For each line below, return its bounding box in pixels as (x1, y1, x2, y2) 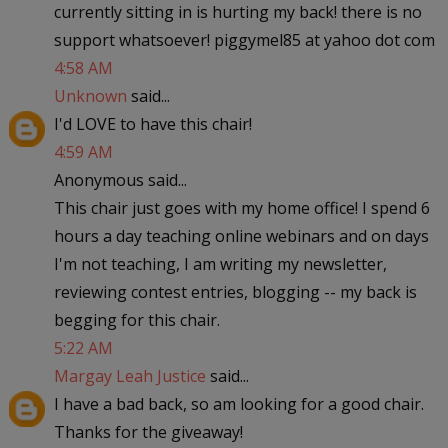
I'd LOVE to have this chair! (53, 112, 252, 135)
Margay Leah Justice (53, 364, 206, 387)
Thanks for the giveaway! (53, 420, 243, 443)
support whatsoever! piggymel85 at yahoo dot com (53, 28, 435, 51)
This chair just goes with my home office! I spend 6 (53, 196, 430, 219)
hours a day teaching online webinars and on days (53, 224, 429, 247)
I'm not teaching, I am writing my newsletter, (53, 252, 387, 275)
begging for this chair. (53, 308, 220, 331)
